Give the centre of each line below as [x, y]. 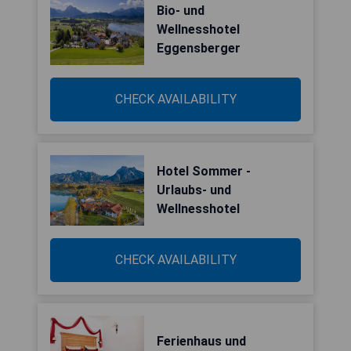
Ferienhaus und [201, 341]
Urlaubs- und [194, 190]
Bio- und [181, 11]
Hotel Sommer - [204, 171]
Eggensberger [199, 48]
